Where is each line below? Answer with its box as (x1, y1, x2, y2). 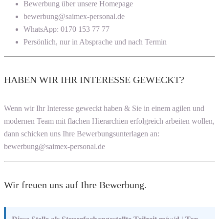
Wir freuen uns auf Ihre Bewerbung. (4, 179, 147, 190)
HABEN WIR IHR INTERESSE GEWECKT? (4, 74, 184, 86)
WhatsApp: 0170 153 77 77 (23, 24, 109, 33)
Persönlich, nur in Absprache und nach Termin (23, 37, 167, 46)
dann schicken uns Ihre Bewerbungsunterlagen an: (4, 130, 159, 138)
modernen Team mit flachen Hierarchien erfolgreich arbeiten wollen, (4, 117, 215, 126)
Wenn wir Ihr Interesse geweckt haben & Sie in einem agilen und (4, 104, 204, 113)
